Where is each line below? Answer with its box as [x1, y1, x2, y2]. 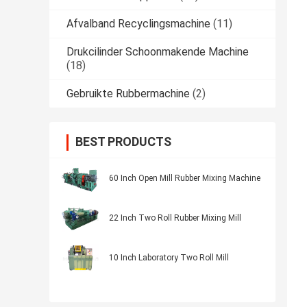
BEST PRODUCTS [75, 134, 171, 149]
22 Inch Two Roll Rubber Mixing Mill [109, 213, 241, 223]
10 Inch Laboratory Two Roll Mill [109, 253, 229, 263]
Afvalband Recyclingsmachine [66, 17, 210, 31]
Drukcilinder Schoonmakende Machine [66, 45, 249, 59]
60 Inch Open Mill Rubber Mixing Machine [109, 173, 260, 184]
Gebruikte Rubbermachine [66, 87, 190, 101]
